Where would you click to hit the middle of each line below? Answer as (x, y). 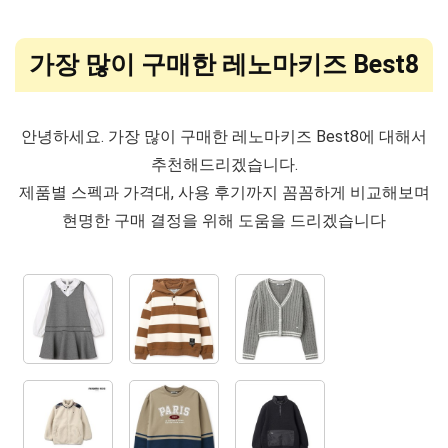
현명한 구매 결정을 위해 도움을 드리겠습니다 (224, 220)
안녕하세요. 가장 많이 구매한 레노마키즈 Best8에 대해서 (224, 136)
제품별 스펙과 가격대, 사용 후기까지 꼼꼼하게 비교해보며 (224, 192)
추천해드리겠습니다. (224, 164)
